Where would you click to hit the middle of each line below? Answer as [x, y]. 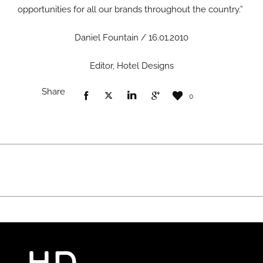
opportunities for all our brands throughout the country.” [130, 9]
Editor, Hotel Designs [131, 66]
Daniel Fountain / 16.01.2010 [131, 38]
